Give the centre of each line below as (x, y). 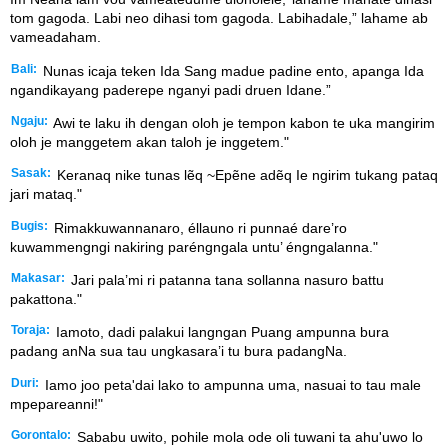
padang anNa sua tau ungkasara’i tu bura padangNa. (178, 351)
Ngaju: (29, 120)
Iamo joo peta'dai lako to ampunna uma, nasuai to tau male (231, 384)
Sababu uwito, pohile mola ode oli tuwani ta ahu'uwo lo (248, 437)
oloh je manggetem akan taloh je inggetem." (149, 141)
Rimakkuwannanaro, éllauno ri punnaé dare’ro (198, 227)
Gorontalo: (41, 435)
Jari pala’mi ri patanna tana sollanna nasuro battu (225, 280)
